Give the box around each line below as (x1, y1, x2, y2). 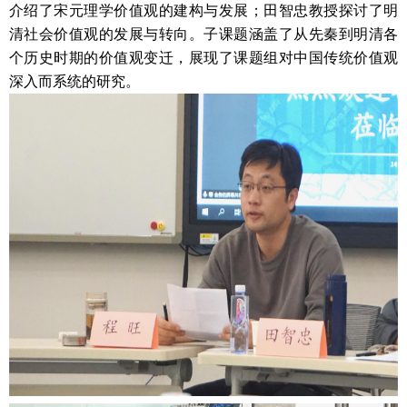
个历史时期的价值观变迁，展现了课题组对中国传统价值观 (9, 50, 398, 65)
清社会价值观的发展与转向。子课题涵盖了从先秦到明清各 (9, 26, 398, 42)
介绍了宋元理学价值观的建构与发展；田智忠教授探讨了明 (9, 3, 398, 18)
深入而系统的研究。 (9, 74, 140, 89)
